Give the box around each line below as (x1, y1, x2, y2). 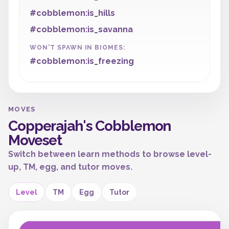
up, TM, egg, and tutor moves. (8, 162, 132, 172)
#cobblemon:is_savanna (30, 25, 133, 34)
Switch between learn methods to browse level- (8, 149, 212, 159)
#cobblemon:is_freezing (30, 56, 134, 66)
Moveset (8, 132, 62, 149)
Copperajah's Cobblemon (8, 118, 171, 134)
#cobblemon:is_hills (30, 8, 115, 18)
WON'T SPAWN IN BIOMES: (30, 44, 126, 51)
